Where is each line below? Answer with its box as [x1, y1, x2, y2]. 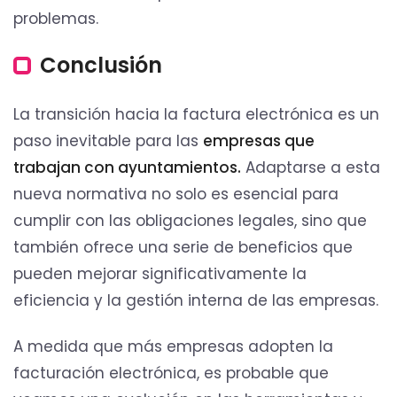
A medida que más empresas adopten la [13, 335, 333, 357]
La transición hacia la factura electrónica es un [13, 103, 379, 125]
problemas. [13, 7, 98, 29]
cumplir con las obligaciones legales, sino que [13, 209, 367, 231]
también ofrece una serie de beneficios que [13, 236, 353, 258]
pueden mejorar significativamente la [13, 262, 307, 284]
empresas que [203, 129, 315, 152]
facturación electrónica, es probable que [13, 362, 329, 384]
